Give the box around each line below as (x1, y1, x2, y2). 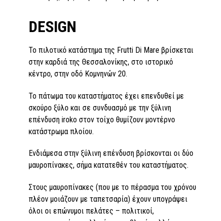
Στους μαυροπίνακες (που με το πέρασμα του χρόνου (29, 183, 196, 192)
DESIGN (29, 17, 76, 36)
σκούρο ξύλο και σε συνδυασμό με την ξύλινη (29, 103, 171, 112)
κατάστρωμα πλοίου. (29, 126, 94, 136)
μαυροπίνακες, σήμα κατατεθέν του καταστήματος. (29, 160, 188, 170)
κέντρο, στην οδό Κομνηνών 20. (29, 69, 127, 78)
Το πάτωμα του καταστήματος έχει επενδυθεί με (29, 91, 184, 101)
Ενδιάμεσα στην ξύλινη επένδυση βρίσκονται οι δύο (29, 148, 193, 158)
